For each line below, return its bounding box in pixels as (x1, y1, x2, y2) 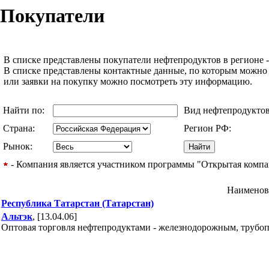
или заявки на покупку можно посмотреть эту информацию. (4, 76, 252, 86)
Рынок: (3, 141, 35, 151)
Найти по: (3, 104, 47, 115)
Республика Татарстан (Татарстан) (1, 198, 154, 208)
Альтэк (1, 211, 32, 222)
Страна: (3, 122, 37, 133)
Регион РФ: (184, 122, 234, 133)
